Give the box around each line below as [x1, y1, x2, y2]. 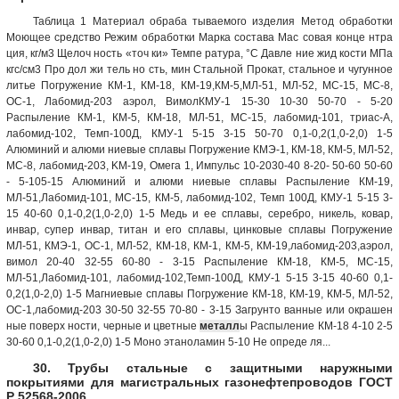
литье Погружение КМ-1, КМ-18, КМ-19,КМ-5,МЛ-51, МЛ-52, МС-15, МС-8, [6, 78, 393, 92]
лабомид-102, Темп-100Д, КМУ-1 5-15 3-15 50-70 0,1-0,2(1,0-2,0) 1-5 [6, 126, 393, 140]
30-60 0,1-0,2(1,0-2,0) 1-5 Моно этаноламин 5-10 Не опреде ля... [6, 335, 330, 348]
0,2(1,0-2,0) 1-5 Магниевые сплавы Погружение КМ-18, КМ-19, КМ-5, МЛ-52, [6, 287, 393, 300]
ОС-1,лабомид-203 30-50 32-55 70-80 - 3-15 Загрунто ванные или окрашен [6, 303, 393, 316]
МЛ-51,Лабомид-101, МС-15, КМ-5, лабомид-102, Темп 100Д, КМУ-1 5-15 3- [6, 191, 393, 204]
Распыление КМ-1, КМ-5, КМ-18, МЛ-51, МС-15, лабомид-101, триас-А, [6, 110, 393, 124]
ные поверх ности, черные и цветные [6, 319, 200, 332]
